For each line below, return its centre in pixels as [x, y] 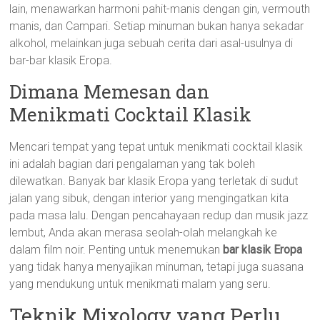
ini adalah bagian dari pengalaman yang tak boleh [132, 164]
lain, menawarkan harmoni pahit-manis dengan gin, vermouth [160, 9]
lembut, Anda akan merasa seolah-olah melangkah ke [144, 232]
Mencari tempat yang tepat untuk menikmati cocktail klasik [156, 147]
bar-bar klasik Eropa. [61, 60]
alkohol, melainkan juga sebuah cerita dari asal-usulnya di [151, 43]
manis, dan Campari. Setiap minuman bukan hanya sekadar [157, 26]
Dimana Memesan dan [110, 91]
